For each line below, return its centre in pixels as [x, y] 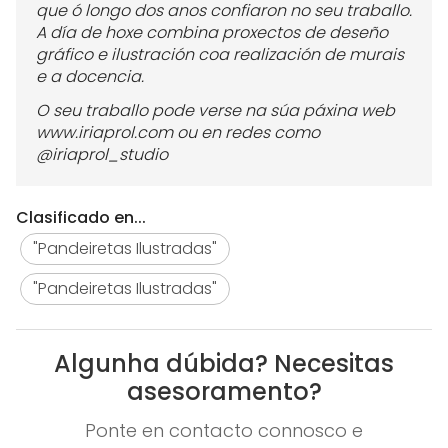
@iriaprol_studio [102, 155]
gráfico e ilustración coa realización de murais [220, 55]
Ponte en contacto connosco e [224, 431]
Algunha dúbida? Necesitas [224, 364]
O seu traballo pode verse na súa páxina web [215, 111]
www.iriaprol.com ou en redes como [178, 133]
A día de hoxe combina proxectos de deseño [212, 33]
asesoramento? [224, 392]
